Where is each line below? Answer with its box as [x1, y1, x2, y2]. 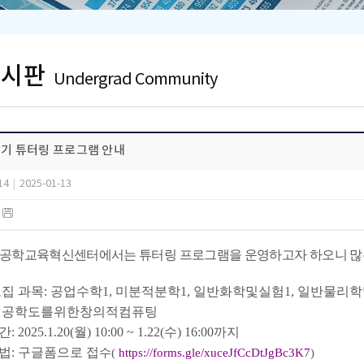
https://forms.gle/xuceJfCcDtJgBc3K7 [119, 346, 310, 359]
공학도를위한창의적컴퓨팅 [2, 305, 158, 318]
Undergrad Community [53, 71, 218, 89]
